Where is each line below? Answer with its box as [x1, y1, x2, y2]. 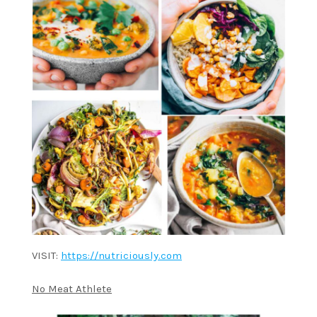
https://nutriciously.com [61, 249, 182, 263]
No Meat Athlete [32, 282, 112, 296]
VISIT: [32, 249, 61, 263]
